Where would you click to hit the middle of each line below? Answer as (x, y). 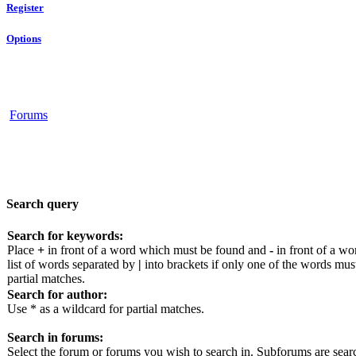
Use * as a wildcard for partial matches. (106, 309)
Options (24, 38)
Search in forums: (55, 338)
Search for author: (57, 295)
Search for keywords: (65, 236)
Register (25, 8)
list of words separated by (73, 265)
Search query (43, 204)
